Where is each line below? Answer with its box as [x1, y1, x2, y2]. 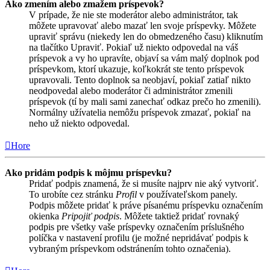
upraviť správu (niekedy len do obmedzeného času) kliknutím [29, 31, 263, 42]
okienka [29, 210, 61, 221]
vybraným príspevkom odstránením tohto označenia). [29, 243, 231, 254]
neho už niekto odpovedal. [29, 118, 130, 128]
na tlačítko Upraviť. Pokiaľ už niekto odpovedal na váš [29, 42, 238, 52]
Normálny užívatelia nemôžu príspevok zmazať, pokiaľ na [29, 107, 251, 118]
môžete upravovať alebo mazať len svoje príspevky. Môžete [29, 20, 256, 31]
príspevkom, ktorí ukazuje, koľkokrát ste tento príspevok [29, 63, 244, 74]
